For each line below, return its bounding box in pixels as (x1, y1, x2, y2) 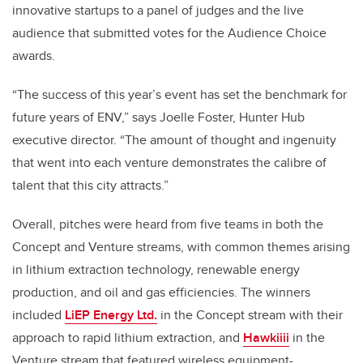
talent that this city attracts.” (12, 175, 169, 194)
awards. (12, 45, 55, 65)
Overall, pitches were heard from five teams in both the (12, 214, 323, 233)
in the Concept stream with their (157, 305, 343, 324)
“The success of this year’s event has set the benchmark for (12, 84, 347, 104)
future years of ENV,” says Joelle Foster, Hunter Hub (12, 107, 305, 126)
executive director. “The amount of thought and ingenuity (12, 130, 336, 149)
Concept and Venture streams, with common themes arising (12, 237, 350, 256)
